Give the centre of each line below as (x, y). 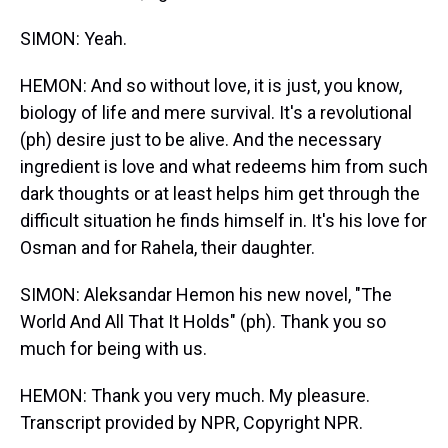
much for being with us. (113, 348)
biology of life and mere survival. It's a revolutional (216, 112)
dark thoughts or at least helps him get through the (220, 193)
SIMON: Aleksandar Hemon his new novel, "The (206, 294)
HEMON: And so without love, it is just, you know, (211, 85)
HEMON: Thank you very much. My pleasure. (195, 395)
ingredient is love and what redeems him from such (224, 166)
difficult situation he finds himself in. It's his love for (223, 220)
